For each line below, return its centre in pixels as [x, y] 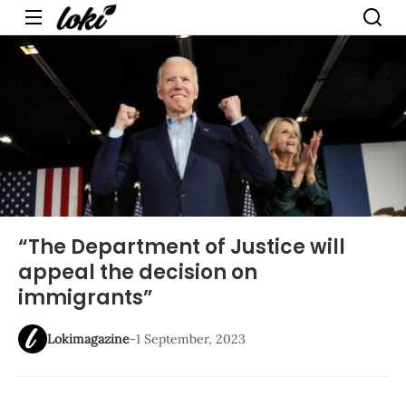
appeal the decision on [138, 272]
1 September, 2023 [191, 339]
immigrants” [86, 298]
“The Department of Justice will [182, 247]
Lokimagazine [88, 339]
